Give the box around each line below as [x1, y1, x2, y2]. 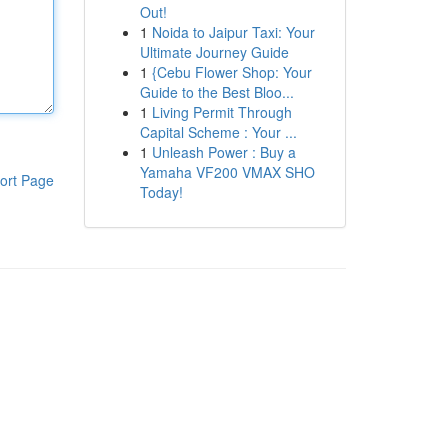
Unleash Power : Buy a [151, 142, 296, 162]
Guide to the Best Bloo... [139, 82, 294, 102]
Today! [139, 182, 183, 202]
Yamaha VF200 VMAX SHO [139, 162, 315, 182]
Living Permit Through [151, 102, 292, 122]
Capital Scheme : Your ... [139, 122, 297, 142]
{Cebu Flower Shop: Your [151, 62, 312, 82]
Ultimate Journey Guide [139, 42, 289, 62]
